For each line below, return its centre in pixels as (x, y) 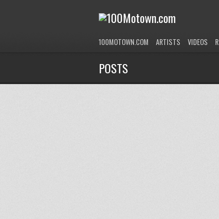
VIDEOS (198, 42)
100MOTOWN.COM (124, 42)
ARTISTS (168, 42)
